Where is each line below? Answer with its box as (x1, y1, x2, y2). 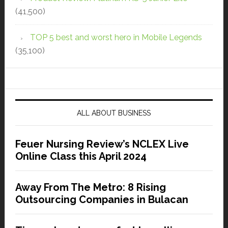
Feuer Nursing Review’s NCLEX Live (15, 138, 189, 151)
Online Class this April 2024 (15, 150, 147, 163)
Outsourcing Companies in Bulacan (15, 193, 188, 206)
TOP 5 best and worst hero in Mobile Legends (30, 33, 202, 43)
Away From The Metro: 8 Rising (15, 181, 166, 194)
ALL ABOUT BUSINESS (77, 109, 151, 118)
